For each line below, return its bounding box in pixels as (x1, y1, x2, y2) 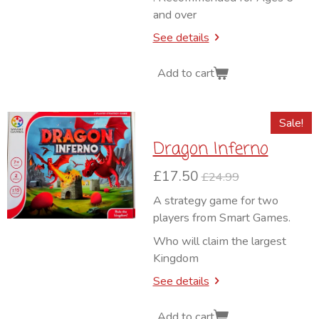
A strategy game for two (152, 192, 278, 209)
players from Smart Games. (152, 209, 291, 226)
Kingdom (152, 249, 202, 266)
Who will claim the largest (152, 232, 286, 249)
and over (152, 6, 197, 23)
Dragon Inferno (152, 137, 268, 163)
